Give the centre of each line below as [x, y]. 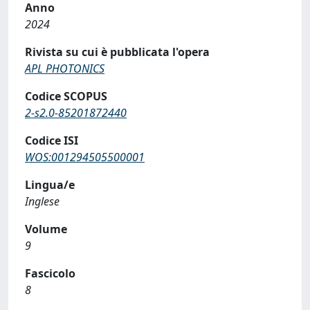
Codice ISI [52, 140]
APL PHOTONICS [65, 69]
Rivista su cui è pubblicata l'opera [117, 52]
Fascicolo [50, 273]
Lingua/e [50, 185]
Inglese [42, 201]
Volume [46, 229]
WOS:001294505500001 [85, 157]
